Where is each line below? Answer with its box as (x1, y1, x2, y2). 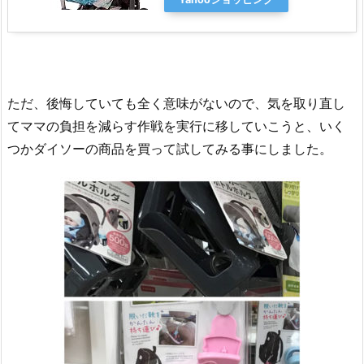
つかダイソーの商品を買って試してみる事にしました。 (7, 140, 332, 157)
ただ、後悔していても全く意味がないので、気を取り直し (7, 94, 345, 111)
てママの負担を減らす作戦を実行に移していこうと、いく (7, 117, 345, 134)
